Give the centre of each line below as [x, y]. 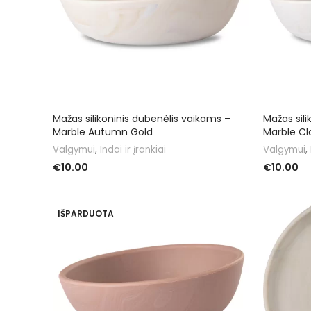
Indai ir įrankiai [133, 149]
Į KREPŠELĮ [75, 188]
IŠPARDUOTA [86, 213]
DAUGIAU [284, 188]
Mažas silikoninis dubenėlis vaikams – [142, 118]
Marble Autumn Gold [103, 132]
